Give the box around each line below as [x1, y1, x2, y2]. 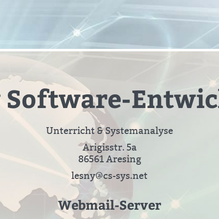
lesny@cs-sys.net [71, 170, 148, 181]
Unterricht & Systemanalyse [46, 125, 173, 136]
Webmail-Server [58, 196, 161, 213]
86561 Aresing [78, 153, 141, 165]
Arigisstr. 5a [82, 141, 137, 153]
